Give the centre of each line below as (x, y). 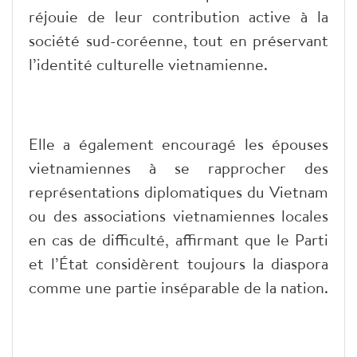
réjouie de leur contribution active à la (178, 16)
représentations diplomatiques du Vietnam (178, 191)
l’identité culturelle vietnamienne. (148, 64)
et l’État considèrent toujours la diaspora (178, 263)
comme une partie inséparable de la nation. (178, 287)
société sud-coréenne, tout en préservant (178, 40)
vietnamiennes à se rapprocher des (178, 167)
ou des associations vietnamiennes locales (178, 215)
